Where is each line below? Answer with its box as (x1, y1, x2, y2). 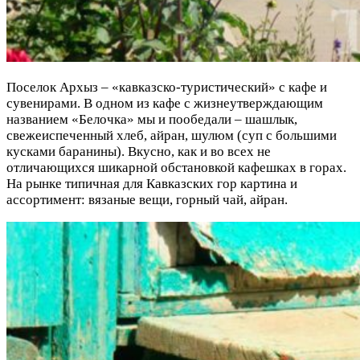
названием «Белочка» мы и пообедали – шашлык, (6, 111, 297, 127)
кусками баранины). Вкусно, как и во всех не (6, 143, 271, 159)
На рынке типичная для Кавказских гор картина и (6, 175, 297, 191)
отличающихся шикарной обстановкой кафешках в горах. (6, 159, 346, 175)
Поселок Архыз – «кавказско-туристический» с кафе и (6, 79, 327, 95)
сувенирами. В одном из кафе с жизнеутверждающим (6, 95, 323, 111)
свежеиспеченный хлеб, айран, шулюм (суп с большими (6, 127, 337, 143)
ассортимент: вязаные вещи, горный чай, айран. (6, 191, 288, 207)
